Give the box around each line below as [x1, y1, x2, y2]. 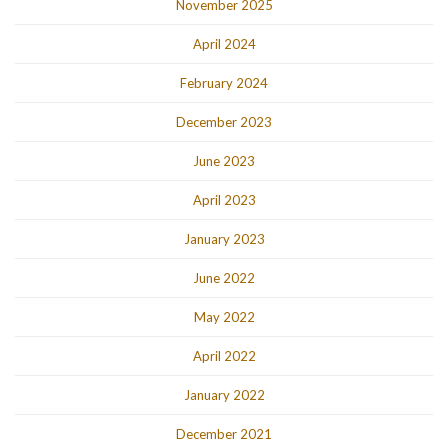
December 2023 [176, 114, 272, 131]
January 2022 [183, 387, 265, 404]
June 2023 [193, 153, 255, 170]
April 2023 [192, 192, 256, 209]
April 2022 [192, 348, 256, 365]
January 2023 [183, 231, 265, 248]
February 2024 [180, 75, 268, 92]
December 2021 [176, 426, 272, 443]
